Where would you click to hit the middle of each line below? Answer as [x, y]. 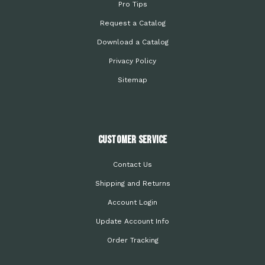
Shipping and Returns [132, 183]
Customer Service [132, 140]
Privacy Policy [132, 61]
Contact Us [132, 164]
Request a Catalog [132, 23]
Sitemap [132, 80]
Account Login [132, 202]
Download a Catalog [132, 42]
